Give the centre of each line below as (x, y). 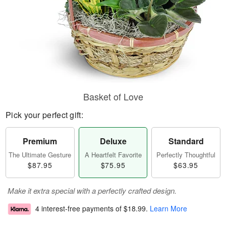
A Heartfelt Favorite (113, 155)
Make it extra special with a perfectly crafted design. (92, 190)
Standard (186, 141)
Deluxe (113, 141)
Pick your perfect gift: (44, 115)
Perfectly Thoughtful (186, 155)
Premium (40, 141)
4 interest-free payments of (79, 209)
